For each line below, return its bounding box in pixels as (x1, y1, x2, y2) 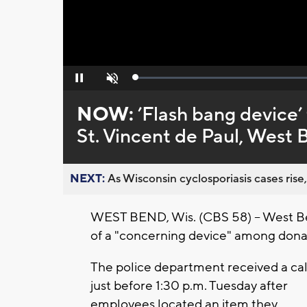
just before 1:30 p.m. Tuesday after (90, 278, 288, 295)
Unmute (96, 77, 125, 87)
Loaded (136, 75, 164, 86)
